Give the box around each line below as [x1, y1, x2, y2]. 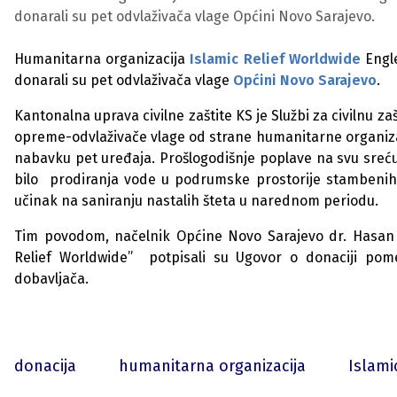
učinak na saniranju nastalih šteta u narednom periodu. [14, 192, 378, 209]
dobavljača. [14, 270, 89, 287]
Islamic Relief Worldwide [190, 51, 365, 67]
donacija [14, 356, 76, 376]
